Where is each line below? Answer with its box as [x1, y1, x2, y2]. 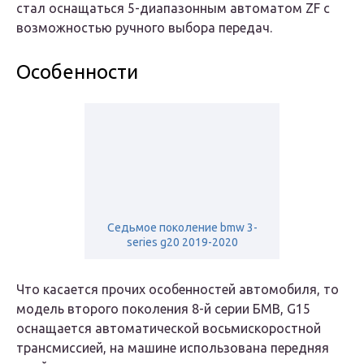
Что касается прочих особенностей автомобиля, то [16, 282, 339, 297]
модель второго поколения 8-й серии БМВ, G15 [16, 301, 310, 317]
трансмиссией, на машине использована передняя [16, 340, 329, 356]
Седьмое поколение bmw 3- [106, 221, 258, 235]
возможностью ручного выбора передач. [16, 20, 272, 36]
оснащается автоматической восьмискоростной [16, 321, 321, 336]
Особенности [16, 61, 138, 84]
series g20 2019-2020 [126, 236, 238, 249]
